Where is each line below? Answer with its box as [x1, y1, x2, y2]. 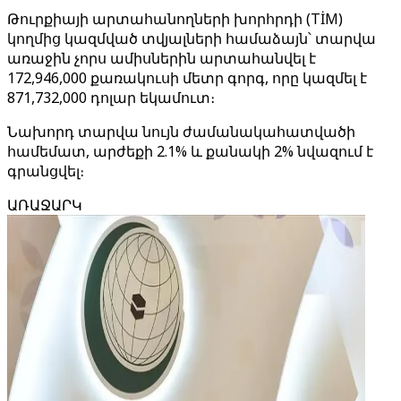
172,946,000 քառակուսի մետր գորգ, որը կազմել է [7, 68, 367, 88]
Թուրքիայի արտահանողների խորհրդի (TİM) [7, 9, 343, 29]
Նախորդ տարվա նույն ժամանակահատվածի [7, 122, 355, 141]
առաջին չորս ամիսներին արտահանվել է [7, 48, 316, 68]
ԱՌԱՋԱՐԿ [7, 195, 82, 215]
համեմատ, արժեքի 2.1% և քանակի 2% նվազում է [7, 141, 373, 161]
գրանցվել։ [7, 161, 84, 181]
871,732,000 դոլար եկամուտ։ [7, 88, 215, 107]
